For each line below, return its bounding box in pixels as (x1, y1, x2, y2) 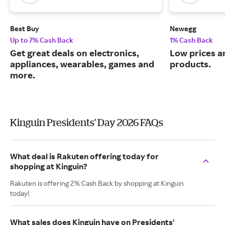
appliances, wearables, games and (10, 58, 154, 70)
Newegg (170, 24, 196, 33)
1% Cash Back (170, 36, 213, 45)
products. (170, 58, 211, 70)
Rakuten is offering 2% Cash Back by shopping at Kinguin (10, 179, 184, 188)
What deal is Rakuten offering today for (10, 151, 159, 162)
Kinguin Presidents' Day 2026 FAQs (10, 117, 163, 129)
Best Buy (10, 24, 39, 33)
